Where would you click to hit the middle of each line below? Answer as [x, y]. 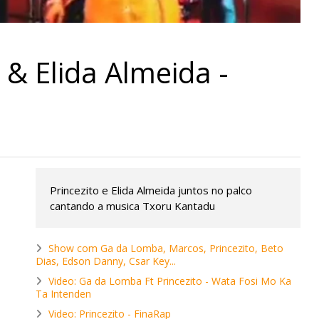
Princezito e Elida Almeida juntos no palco [151, 190]
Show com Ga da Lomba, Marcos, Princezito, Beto [166, 249]
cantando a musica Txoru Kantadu [132, 206]
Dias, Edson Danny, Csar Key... [106, 261]
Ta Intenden [63, 294]
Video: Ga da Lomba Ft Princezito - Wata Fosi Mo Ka [170, 281]
